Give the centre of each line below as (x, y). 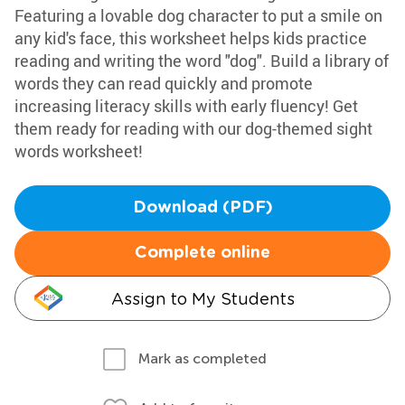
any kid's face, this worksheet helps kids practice (191, 38)
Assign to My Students (202, 299)
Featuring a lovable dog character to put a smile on (198, 15)
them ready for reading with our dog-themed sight (193, 128)
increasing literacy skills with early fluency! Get (186, 106)
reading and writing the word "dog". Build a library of (202, 61)
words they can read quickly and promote (164, 83)
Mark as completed (202, 358)
